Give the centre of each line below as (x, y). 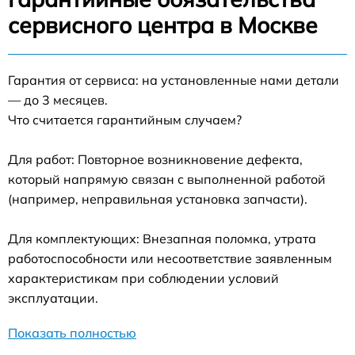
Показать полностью (72, 333)
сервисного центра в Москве (163, 25)
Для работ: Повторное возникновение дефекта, (155, 159)
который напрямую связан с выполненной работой (167, 179)
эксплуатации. (53, 298)
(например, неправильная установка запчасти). (158, 199)
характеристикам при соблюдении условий (143, 278)
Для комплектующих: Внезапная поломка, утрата (162, 239)
